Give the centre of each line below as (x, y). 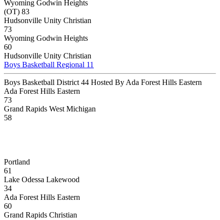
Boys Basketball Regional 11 (49, 64)
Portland (17, 162)
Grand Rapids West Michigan (50, 109)
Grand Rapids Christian (41, 215)
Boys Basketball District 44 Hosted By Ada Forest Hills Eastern (103, 82)
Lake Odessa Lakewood (42, 179)
